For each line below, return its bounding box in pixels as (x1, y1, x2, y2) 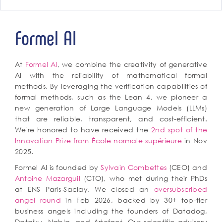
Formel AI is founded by (15, 163, 101, 172)
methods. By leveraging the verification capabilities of (15, 81, 207, 91)
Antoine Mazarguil (15, 173, 80, 183)
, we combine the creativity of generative (57, 59, 207, 69)
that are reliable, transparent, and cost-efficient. (15, 114, 207, 123)
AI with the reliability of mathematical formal (15, 70, 207, 80)
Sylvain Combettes (101, 163, 167, 172)
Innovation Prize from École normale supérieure (15, 136, 182, 145)
